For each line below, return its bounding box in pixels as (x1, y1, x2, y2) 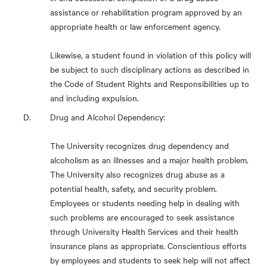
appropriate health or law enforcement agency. (50, 20, 221, 32)
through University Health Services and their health (50, 225, 238, 237)
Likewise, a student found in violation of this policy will (50, 49, 251, 61)
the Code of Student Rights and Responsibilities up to (50, 77, 249, 89)
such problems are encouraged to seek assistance (50, 211, 234, 223)
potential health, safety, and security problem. (50, 182, 217, 194)
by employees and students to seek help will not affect (50, 254, 250, 266)
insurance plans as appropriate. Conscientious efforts (50, 240, 247, 252)
